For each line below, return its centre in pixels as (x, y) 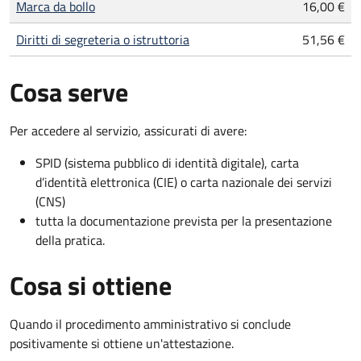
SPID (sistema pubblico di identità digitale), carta (167, 162)
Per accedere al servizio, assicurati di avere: (128, 130)
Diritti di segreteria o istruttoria (103, 39)
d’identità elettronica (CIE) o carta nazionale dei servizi (184, 182)
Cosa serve (69, 91)
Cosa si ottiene (91, 285)
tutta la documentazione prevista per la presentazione (184, 220)
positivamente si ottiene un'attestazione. (122, 343)
